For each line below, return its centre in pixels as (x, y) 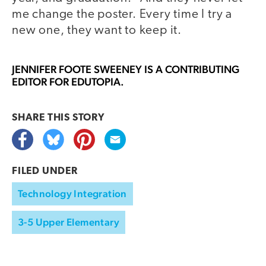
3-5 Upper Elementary (69, 222)
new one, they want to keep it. (97, 30)
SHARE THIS (42, 118)
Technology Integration (72, 194)
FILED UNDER (45, 172)
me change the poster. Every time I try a (122, 14)
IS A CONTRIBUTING (191, 69)
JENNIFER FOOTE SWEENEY (77, 69)
